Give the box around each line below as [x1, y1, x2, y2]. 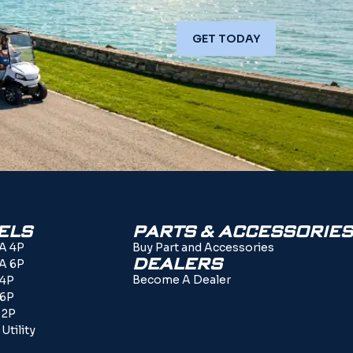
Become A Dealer [132, 272, 231, 287]
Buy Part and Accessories [132, 240, 274, 255]
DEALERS [132, 251, 222, 276]
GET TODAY [192, 31, 260, 46]
